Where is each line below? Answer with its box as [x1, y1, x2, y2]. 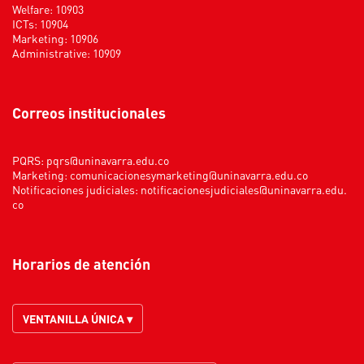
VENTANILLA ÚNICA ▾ [23, 310, 132, 326]
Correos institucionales [21, 102, 166, 122]
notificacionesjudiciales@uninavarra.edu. [141, 181, 347, 197]
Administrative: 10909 [12, 45, 121, 60]
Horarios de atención [22, 253, 150, 273]
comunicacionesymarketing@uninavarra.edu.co [70, 167, 308, 182]
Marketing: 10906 [12, 30, 98, 45]
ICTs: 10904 [12, 15, 68, 31]
